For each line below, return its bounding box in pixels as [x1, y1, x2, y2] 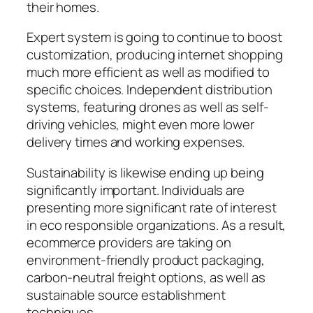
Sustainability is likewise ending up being [27, 163, 264, 182]
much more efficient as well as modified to [27, 63, 270, 82]
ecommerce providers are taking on [27, 233, 231, 252]
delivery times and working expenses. [27, 133, 245, 152]
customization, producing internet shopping [27, 45, 283, 64]
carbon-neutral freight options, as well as [27, 268, 265, 286]
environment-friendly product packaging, [27, 250, 265, 269]
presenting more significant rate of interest [27, 198, 277, 217]
